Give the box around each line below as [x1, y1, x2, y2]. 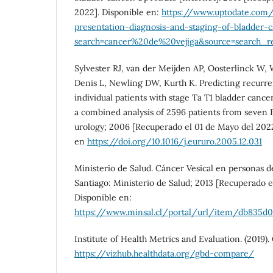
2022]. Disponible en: [74, 6, 161, 18]
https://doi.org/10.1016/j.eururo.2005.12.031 [87, 135, 262, 147]
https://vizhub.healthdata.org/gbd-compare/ [74, 247, 254, 259]
